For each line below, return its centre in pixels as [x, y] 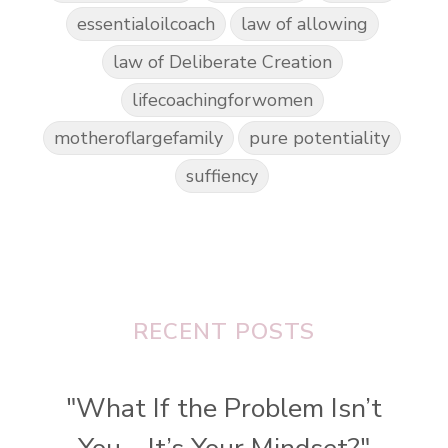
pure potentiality [319, 138]
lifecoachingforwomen [222, 100]
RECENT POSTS [224, 332]
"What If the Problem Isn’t [224, 408]
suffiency [222, 176]
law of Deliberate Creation [222, 62]
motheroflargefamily [138, 138]
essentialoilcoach [145, 24]
